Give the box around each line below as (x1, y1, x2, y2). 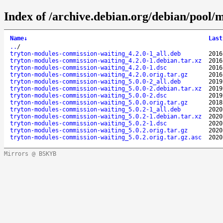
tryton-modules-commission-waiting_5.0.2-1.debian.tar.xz (10, 112, 202, 120)
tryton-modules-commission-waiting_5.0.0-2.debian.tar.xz (10, 85, 202, 92)
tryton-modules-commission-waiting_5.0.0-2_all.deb (10, 78, 181, 85)
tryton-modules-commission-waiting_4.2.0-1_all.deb (10, 50, 181, 57)
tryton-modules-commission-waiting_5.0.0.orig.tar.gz (10, 99, 188, 106)
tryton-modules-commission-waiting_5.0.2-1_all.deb (10, 106, 181, 113)
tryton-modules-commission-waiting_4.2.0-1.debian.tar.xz (10, 57, 202, 64)
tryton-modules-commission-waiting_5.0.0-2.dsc (10, 92, 167, 99)
